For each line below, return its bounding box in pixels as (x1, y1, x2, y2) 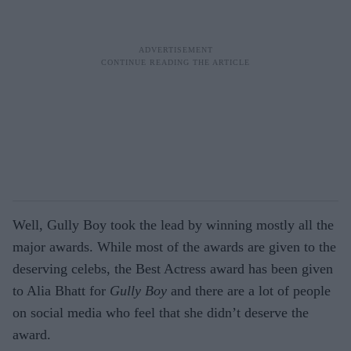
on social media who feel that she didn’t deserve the (13, 305, 309, 320)
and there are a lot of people (167, 283, 331, 299)
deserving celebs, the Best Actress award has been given (13, 261, 333, 277)
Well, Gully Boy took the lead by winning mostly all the (13, 217, 334, 233)
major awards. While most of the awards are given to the (13, 239, 336, 255)
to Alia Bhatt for (13, 283, 110, 299)
